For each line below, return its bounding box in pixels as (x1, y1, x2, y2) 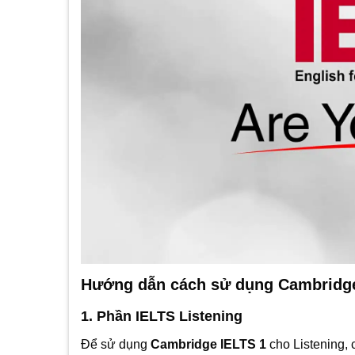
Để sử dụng (81, 338, 151, 352)
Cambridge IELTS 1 (151, 338, 266, 352)
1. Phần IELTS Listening (81, 308, 242, 325)
